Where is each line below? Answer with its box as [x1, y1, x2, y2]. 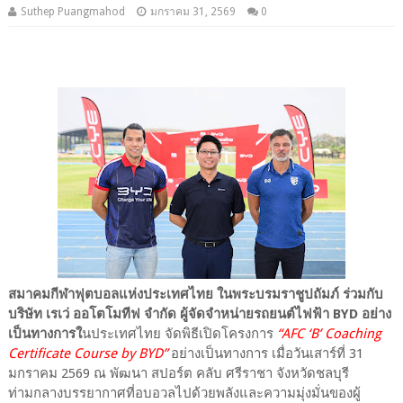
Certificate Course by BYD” [7, 345, 167, 362]
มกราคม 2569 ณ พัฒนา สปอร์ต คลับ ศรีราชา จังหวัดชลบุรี [7, 364, 349, 381]
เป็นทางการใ [7, 325, 82, 342]
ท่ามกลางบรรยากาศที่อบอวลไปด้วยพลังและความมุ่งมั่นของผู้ [7, 384, 361, 401]
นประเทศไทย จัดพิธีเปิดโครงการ [81, 325, 277, 342]
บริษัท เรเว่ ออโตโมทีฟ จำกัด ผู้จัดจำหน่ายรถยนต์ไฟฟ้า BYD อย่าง [7, 305, 391, 322]
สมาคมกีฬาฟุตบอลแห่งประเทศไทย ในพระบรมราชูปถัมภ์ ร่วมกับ [7, 285, 383, 302]
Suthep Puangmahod [20, 4, 125, 18]
